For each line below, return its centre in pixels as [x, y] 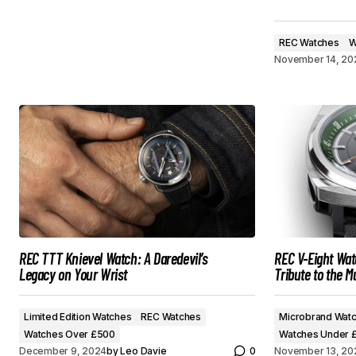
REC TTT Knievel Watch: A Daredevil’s [114, 258]
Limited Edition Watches [78, 317]
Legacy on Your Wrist [73, 274]
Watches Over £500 [70, 334]
